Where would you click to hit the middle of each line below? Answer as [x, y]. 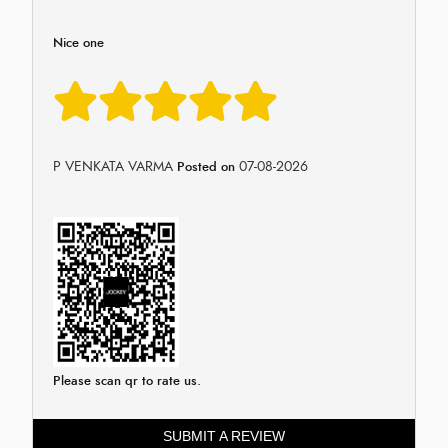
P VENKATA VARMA [113, 166]
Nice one [78, 42]
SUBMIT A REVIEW [224, 435]
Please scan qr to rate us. [127, 380]
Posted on [206, 166]
